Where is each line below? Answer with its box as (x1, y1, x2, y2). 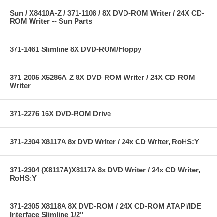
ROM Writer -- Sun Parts (10, 16, 92, 25)
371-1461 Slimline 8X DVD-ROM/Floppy (10, 45, 141, 53)
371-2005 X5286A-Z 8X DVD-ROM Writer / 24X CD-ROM (10, 73, 195, 81)
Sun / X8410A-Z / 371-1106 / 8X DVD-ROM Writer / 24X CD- (10, 8, 204, 17)
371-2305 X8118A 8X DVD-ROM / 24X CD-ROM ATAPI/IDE (10, 201, 201, 210)
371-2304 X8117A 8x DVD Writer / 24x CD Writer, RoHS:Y (10, 137, 199, 146)
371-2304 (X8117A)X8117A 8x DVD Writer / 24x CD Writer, (10, 165, 200, 174)
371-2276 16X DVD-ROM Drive (10, 109, 111, 118)
